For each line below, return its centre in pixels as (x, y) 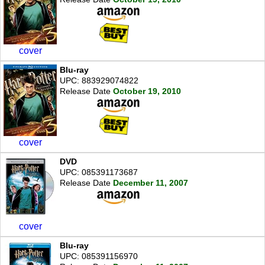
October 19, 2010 (147, 91)
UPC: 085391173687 (99, 172)
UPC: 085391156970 (99, 256)
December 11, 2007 (151, 182)
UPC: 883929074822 (99, 80)
